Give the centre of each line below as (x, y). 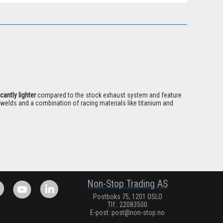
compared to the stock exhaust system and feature (110, 95)
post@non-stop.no (138, 213)
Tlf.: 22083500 (127, 205)
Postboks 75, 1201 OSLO (127, 197)
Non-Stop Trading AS (127, 184)
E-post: (101, 213)
